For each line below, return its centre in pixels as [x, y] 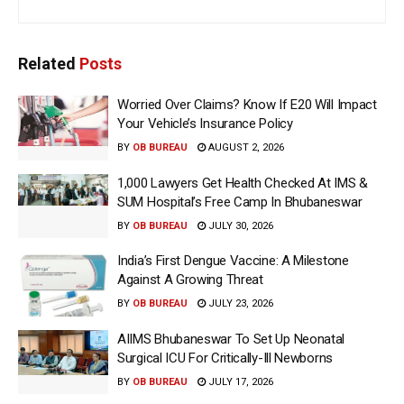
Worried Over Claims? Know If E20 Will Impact [247, 105]
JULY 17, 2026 [239, 381]
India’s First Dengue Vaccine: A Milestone [233, 261]
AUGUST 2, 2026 [245, 148]
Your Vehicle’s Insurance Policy [205, 124]
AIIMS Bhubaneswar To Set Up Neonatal [231, 339]
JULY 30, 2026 [239, 225]
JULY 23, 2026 [239, 304]
